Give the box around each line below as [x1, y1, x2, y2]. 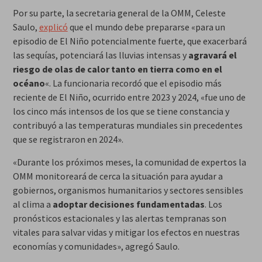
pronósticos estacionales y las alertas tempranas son [12, 212, 226, 225]
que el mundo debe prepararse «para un [67, 21, 225, 33]
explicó [39, 21, 68, 33]
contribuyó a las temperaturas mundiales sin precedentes [12, 119, 243, 132]
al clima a [12, 198, 53, 211]
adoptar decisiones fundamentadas [52, 198, 205, 211]
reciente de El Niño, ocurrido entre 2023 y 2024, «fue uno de [12, 91, 246, 104]
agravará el [188, 49, 237, 61]
